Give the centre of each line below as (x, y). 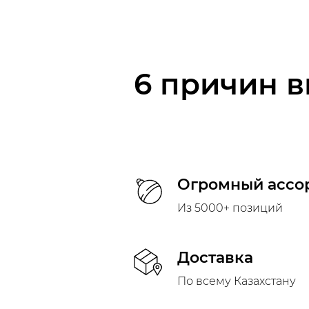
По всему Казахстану (237, 281)
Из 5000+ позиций (230, 208)
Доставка (215, 258)
